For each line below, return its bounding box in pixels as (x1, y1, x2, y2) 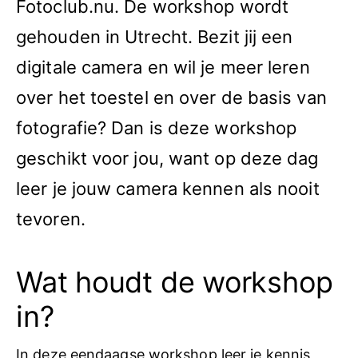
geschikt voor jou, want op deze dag (16, 148, 319, 169)
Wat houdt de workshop (16, 264, 333, 300)
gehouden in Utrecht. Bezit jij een (16, 26, 293, 47)
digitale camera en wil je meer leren (16, 57, 310, 78)
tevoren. (16, 209, 86, 229)
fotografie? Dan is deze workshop (16, 117, 297, 138)
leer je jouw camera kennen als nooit (16, 178, 320, 199)
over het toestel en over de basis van (16, 87, 327, 108)
